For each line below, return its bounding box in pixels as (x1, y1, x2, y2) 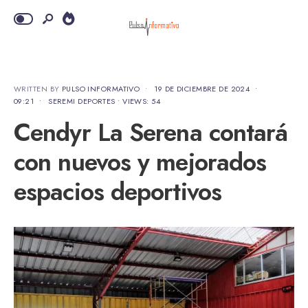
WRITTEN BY (14, 83, 62, 94)
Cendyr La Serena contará (14, 115, 288, 150)
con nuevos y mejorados (14, 144, 267, 179)
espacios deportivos (14, 174, 221, 209)
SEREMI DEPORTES (48, 96, 115, 107)
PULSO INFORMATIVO (61, 83, 140, 94)
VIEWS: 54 (122, 96, 161, 107)
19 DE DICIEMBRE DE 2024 (154, 83, 250, 94)
